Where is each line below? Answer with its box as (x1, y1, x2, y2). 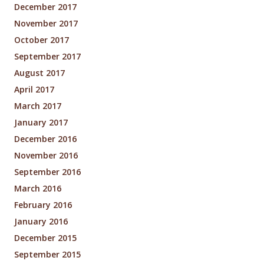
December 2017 (14, 1, 77, 13)
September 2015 (14, 249, 81, 260)
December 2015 (14, 232, 77, 244)
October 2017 (14, 34, 69, 46)
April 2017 (14, 84, 54, 95)
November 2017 (14, 18, 78, 29)
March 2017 (14, 100, 61, 112)
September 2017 (14, 51, 81, 62)
